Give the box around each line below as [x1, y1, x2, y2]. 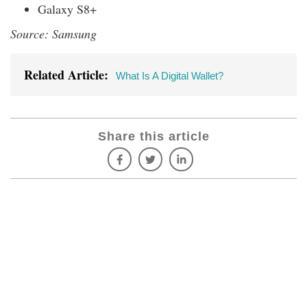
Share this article [97, 130, 210, 144]
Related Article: [24, 66, 116, 84]
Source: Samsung [10, 25, 97, 42]
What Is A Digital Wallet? [116, 71, 223, 82]
